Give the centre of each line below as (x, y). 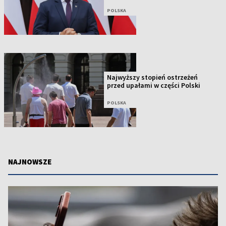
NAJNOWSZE (30, 161)
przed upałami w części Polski (154, 86)
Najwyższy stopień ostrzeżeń (153, 77)
